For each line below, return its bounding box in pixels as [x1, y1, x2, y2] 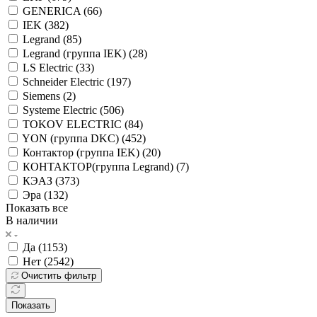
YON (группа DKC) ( [22, 132, 125, 144]
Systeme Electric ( [23, 103, 103, 116]
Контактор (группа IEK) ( [23, 146, 146, 158]
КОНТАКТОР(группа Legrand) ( [23, 160, 180, 173]
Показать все [6, 201, 68, 214]
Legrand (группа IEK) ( [23, 47, 132, 59]
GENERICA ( [23, 4, 87, 17]
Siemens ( [23, 89, 67, 102]
